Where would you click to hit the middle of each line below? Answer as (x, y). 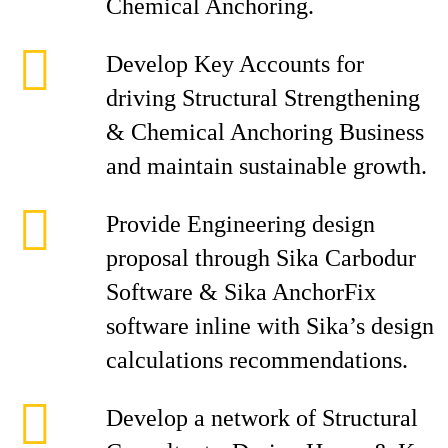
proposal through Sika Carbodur (261, 258)
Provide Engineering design (240, 224)
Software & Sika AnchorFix (241, 292)
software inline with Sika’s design (270, 326)
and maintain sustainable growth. (266, 166)
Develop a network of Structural (262, 418)
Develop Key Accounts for (235, 64)
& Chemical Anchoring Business (265, 132)
